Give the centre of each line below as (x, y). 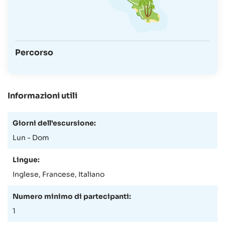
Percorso (34, 53)
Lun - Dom (31, 138)
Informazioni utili (42, 96)
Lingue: (26, 160)
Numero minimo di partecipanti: (72, 197)
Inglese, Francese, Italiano (59, 175)
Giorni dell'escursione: (54, 123)
